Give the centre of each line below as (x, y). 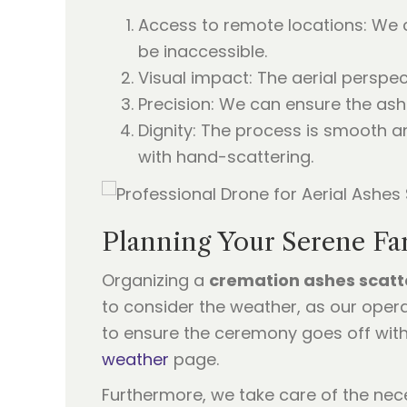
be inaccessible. (203, 52)
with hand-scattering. (226, 157)
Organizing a (155, 280)
